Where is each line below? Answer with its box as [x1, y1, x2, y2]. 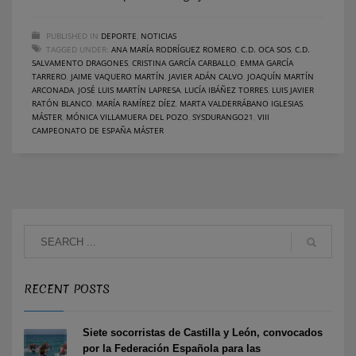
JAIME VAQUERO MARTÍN [71, 70, 164, 82]
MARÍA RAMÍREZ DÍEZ [96, 97, 176, 109]
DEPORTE [101, 29, 137, 41]
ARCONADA [32, 83, 74, 95]
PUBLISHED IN [46, 29, 99, 41]
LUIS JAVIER [272, 83, 314, 95]
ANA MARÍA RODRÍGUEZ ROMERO [111, 43, 237, 55]
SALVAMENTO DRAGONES [32, 56, 128, 68]
